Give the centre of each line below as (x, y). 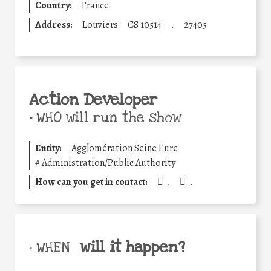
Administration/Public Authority (109, 163)
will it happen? (132, 248)
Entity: (48, 149)
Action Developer (93, 100)
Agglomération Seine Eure (125, 149)
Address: (54, 25)
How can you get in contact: (91, 182)
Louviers (100, 25)
